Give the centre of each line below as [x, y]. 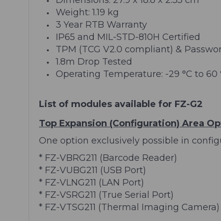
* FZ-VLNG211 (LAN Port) [92, 182]
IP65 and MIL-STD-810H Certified [128, 37]
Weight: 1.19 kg [88, 12]
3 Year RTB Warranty [102, 24]
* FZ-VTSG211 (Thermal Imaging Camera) [129, 207]
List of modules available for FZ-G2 [121, 104]
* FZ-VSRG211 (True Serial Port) [106, 195]
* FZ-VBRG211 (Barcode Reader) [108, 158]
